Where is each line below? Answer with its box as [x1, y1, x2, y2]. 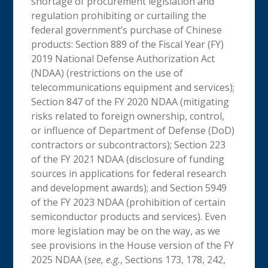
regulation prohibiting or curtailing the [31, 8, 207, 22]
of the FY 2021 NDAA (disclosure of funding [31, 152, 225, 166]
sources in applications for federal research [31, 166, 227, 180]
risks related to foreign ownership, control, [31, 109, 225, 123]
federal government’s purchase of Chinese [31, 23, 223, 36]
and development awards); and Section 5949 [31, 181, 227, 194]
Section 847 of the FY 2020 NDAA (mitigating [31, 95, 230, 108]
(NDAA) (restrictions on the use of [31, 66, 184, 80]
